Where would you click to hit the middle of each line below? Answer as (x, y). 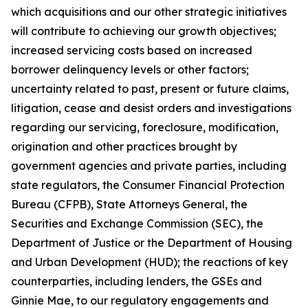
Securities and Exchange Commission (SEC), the (137, 223)
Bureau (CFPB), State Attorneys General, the (129, 204)
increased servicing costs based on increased (132, 50)
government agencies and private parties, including (149, 166)
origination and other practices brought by (124, 146)
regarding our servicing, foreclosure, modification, (145, 127)
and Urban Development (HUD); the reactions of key (150, 262)
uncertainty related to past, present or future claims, (150, 89)
